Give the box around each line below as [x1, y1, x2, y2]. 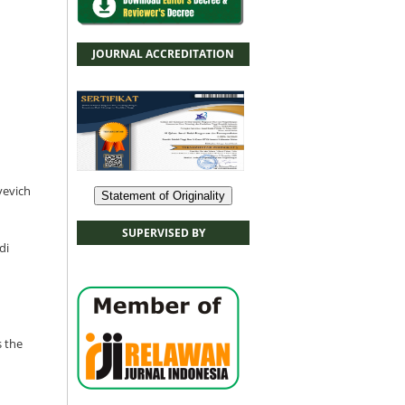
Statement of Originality [101, 189, 225, 203]
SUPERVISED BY [121, 225, 205, 241]
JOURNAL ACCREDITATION [92, 46, 234, 62]
